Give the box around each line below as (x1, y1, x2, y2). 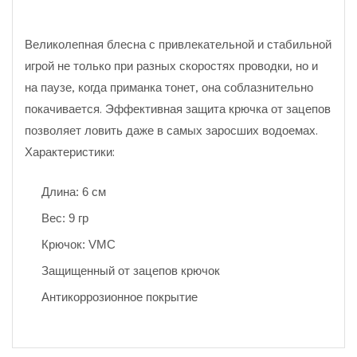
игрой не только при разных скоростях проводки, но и (25, 57, 318, 73)
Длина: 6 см (41, 185, 106, 198)
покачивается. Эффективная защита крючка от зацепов (25, 100, 331, 116)
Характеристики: (25, 143, 115, 159)
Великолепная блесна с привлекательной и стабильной (25, 35, 331, 51)
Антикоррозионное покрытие (41, 290, 198, 304)
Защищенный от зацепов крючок (41, 264, 220, 277)
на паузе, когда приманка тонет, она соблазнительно (25, 78, 313, 94)
